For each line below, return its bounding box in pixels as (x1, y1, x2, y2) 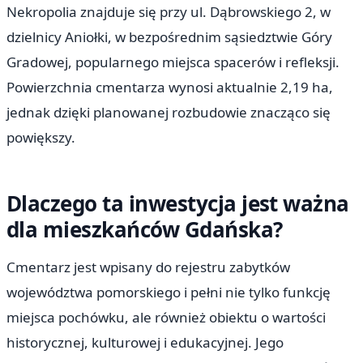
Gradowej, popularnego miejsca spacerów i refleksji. (6, 52, 340, 71)
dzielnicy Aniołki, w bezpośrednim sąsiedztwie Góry (6, 27, 332, 46)
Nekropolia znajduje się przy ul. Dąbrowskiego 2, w (6, 2, 331, 21)
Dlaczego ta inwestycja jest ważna (6, 189, 349, 219)
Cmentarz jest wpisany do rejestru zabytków (6, 257, 290, 276)
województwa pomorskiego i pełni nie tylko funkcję (6, 282, 331, 301)
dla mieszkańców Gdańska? (6, 215, 283, 245)
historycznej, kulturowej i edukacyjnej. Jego (6, 332, 284, 352)
